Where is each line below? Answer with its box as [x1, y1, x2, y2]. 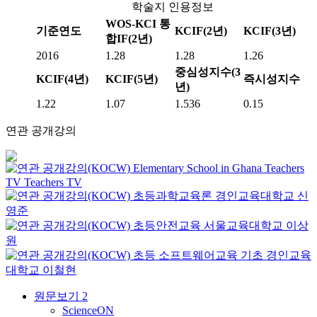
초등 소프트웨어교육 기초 [133, 249, 263, 261]
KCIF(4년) [36, 73, 88, 85]
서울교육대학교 [204, 219, 283, 231]
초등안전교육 [133, 219, 201, 231]
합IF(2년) [105, 33, 152, 45]
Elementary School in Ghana [133, 162, 262, 174]
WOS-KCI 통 [105, 18, 171, 30]
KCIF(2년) [175, 25, 227, 37]
